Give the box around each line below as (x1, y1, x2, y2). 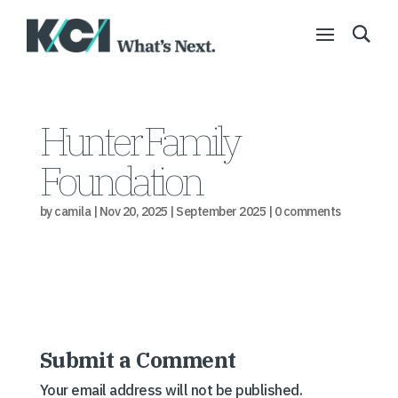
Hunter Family (39, 115, 238, 166)
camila (54, 203, 92, 219)
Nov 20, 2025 (99, 203, 168, 219)
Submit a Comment (39, 346, 236, 374)
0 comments (274, 203, 341, 219)
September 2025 (176, 203, 267, 219)
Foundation (39, 155, 201, 206)
